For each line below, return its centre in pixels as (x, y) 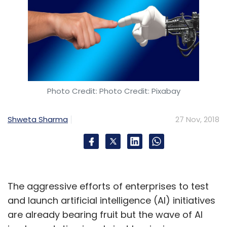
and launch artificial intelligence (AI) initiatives (111, 200)
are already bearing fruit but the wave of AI (105, 214)
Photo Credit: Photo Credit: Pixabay (113, 91)
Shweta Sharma (38, 119)
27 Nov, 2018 (197, 119)
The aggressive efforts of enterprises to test (108, 186)
